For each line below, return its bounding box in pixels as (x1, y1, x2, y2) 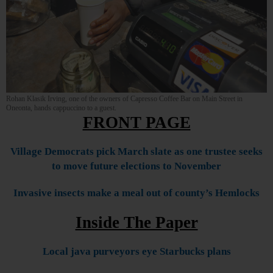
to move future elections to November (52, 160, 221, 172)
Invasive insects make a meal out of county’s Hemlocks (13, 187, 260, 199)
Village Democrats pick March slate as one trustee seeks (10, 146, 263, 157)
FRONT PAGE (82, 113, 191, 132)
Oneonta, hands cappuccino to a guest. (6, 104, 116, 112)
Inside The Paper (75, 213, 198, 232)
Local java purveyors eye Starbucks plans (42, 246, 231, 257)
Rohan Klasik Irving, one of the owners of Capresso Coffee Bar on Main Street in (6, 94, 243, 103)
